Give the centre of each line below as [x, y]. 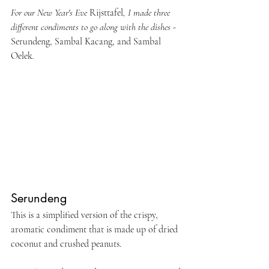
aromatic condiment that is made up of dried [95, 229]
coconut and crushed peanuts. [66, 243]
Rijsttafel [106, 13]
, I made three [148, 13]
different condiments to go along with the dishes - [95, 27]
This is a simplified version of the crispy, [86, 215]
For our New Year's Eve [50, 13]
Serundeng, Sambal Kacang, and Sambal [87, 41]
